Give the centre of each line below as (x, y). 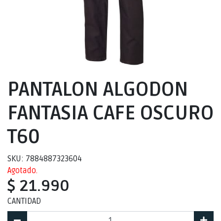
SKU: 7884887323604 (45, 159)
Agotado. (22, 171)
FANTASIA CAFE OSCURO (110, 113)
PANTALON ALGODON (98, 90)
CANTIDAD (24, 201)
